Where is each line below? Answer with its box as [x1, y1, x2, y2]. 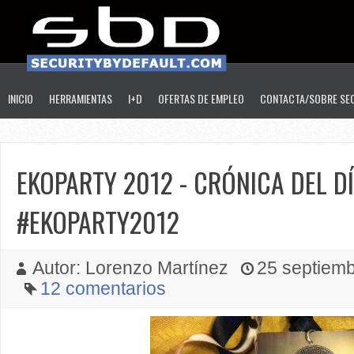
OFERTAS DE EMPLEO [158, 90, 244, 107]
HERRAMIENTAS [49, 90, 112, 107]
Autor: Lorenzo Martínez [32, 258, 233, 278]
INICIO [8, 90, 33, 107]
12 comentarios [40, 279, 166, 299]
